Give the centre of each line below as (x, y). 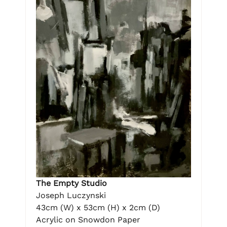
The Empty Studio (71, 183)
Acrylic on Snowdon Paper (88, 219)
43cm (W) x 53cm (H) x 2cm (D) (98, 207)
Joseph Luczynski (71, 195)
